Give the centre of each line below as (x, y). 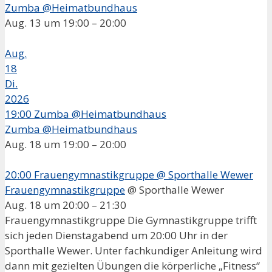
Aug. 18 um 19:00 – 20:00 (66, 144)
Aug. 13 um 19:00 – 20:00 (66, 22)
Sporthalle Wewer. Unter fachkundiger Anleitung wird (134, 250)
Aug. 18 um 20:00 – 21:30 (66, 205)
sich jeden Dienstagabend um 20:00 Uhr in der (116, 235)
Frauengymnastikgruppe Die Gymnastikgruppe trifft (131, 220)
